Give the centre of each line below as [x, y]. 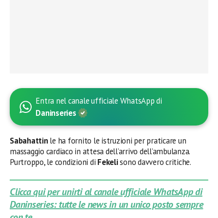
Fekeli [108, 162]
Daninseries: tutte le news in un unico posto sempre [107, 204]
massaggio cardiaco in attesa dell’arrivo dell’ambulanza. [100, 151]
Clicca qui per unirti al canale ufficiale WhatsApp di [106, 192]
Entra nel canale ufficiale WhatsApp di [99, 101]
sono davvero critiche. [154, 162]
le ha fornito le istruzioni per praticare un [117, 141]
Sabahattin [29, 141]
